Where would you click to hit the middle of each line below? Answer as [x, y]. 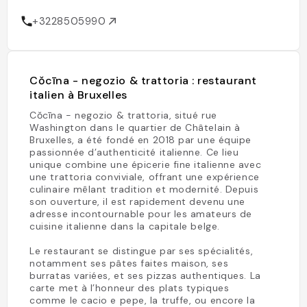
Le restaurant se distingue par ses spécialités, [142, 251]
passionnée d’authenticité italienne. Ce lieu [134, 152]
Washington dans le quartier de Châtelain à [135, 127]
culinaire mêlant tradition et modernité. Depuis [144, 189]
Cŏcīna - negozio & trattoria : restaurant [143, 81]
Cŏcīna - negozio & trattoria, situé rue [123, 115]
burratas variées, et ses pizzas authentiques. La [145, 275]
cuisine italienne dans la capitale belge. [125, 226]
